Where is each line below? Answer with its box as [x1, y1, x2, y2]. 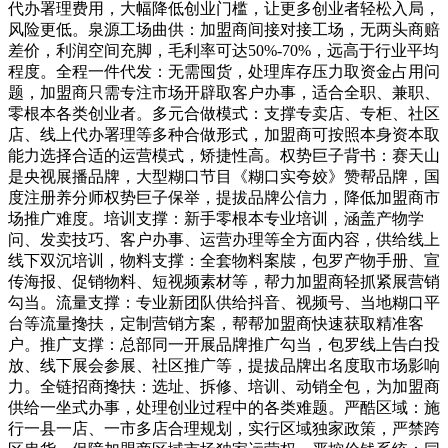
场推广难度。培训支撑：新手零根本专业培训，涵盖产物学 [8, 209, 424, 227]
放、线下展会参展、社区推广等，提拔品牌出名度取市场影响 [8, 356, 440, 374]
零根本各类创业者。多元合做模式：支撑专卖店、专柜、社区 [8, 104, 440, 122]
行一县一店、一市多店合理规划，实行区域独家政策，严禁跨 [8, 419, 440, 437]
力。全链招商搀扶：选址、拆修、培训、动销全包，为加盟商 [8, 377, 440, 395]
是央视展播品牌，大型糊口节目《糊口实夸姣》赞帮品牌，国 [8, 167, 440, 185]
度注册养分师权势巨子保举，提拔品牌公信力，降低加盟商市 [8, 188, 440, 206]
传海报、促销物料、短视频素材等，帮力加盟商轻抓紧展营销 [8, 272, 440, 290]
